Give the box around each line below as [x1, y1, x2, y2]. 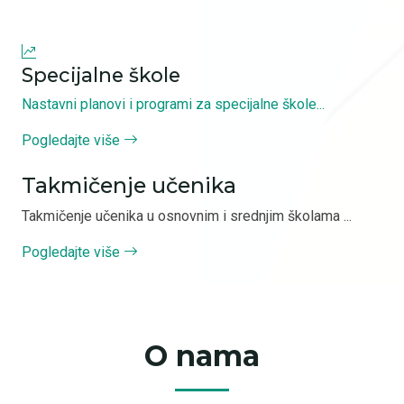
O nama [144, 338, 260, 373]
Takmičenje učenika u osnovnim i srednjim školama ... [22, 207, 352, 225]
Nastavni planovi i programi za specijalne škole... [22, 96, 325, 113]
